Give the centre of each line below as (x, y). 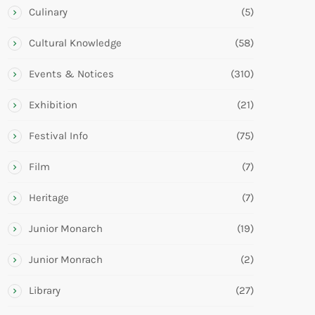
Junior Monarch (66, 228)
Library (45, 290)
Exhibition (53, 104)
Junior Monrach (66, 259)
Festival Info (58, 135)
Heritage (49, 197)
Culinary (48, 12)
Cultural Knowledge (75, 43)
